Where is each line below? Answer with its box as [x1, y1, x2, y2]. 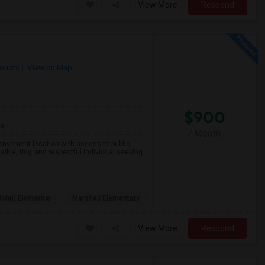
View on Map [25, 63, 72, 72]
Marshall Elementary [72, 194, 140, 202]
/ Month [188, 127, 222, 139]
